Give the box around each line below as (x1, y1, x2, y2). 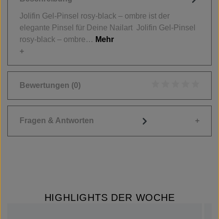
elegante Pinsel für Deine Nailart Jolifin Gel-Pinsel (20, 23, 196, 32)
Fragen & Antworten (20, 116, 94, 125)
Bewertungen (20, 81, 71, 89)
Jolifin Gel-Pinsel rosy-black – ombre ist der (20, 11, 170, 20)
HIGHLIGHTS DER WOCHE (44, 192, 175, 203)
